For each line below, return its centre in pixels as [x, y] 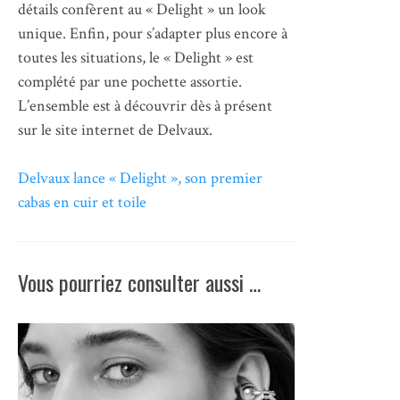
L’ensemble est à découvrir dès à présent [145, 106]
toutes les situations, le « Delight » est [136, 58]
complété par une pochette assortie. [130, 82]
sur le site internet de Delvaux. [115, 130]
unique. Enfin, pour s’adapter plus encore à [153, 34]
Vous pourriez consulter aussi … [139, 283]
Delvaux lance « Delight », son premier [140, 179]
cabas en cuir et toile [82, 203]
